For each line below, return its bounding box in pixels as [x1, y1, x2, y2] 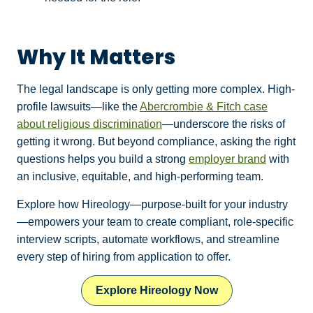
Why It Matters [17, 43, 175, 72]
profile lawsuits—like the [17, 101, 140, 113]
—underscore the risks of [162, 118, 285, 131]
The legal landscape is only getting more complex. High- [17, 83, 295, 96]
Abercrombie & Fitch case [140, 101, 268, 113]
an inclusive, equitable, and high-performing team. [17, 170, 263, 183]
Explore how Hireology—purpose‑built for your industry [17, 198, 288, 210]
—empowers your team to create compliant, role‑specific [17, 215, 293, 228]
